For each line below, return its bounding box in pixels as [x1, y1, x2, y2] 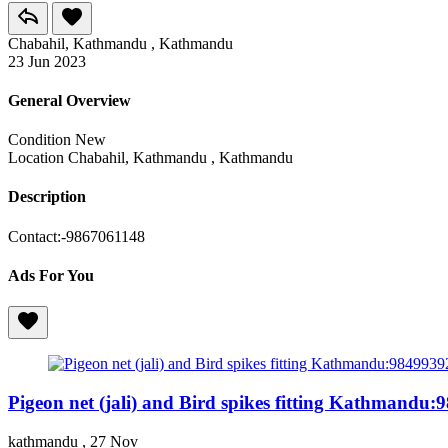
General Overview [8, 91, 131, 109]
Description [8, 188, 86, 206]
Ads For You [8, 266, 94, 284]
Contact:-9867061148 [8, 227, 145, 245]
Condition [8, 131, 71, 149]
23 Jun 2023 [8, 52, 86, 70]
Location [8, 149, 64, 167]
